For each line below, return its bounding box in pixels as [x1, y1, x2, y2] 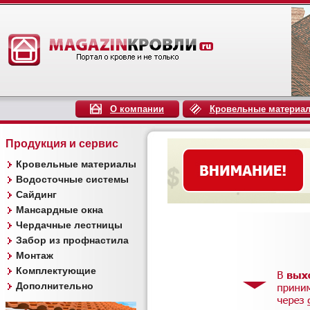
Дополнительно [16, 280, 93, 291]
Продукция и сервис [6, 138, 118, 149]
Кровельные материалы [16, 158, 136, 170]
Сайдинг [16, 189, 57, 200]
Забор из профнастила [16, 235, 129, 246]
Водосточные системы [16, 174, 129, 185]
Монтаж [16, 250, 53, 261]
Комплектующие [16, 265, 96, 276]
